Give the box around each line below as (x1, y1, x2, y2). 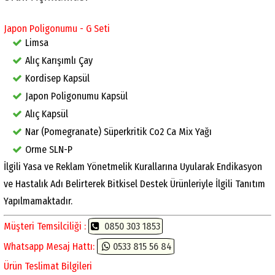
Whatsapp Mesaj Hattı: (4, 240, 97, 252)
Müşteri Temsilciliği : (4, 220, 86, 232)
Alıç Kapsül (25, 107, 68, 120)
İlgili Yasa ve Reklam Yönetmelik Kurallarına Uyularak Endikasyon (4, 160, 262, 172)
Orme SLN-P (25, 143, 72, 155)
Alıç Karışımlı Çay (25, 54, 93, 66)
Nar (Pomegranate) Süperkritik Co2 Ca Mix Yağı (25, 125, 212, 137)
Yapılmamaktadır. (4, 195, 72, 207)
